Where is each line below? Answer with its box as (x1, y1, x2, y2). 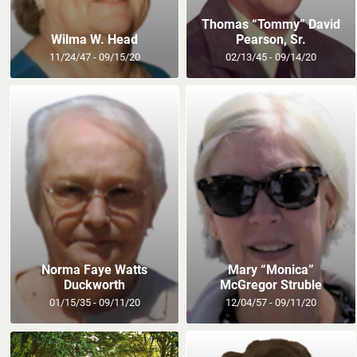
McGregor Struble (219, 277, 322, 292)
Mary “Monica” (227, 261, 314, 277)
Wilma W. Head (51, 31, 139, 47)
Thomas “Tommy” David (201, 16, 340, 32)
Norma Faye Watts (41, 261, 148, 277)
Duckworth (64, 277, 126, 292)
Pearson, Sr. (235, 31, 306, 47)
